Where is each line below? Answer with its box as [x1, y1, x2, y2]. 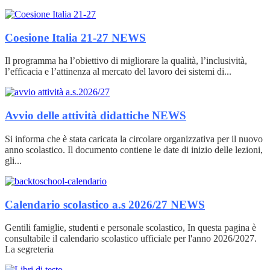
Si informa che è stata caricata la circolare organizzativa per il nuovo [5, 133, 263, 144]
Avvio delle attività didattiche [5, 109, 152, 122]
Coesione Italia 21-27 [5, 31, 111, 44]
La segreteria [5, 244, 54, 255]
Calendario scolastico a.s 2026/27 [5, 198, 171, 211]
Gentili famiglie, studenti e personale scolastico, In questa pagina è [5, 222, 256, 233]
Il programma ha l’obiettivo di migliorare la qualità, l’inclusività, [5, 55, 247, 66]
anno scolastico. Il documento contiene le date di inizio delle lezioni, [5, 144, 263, 155]
